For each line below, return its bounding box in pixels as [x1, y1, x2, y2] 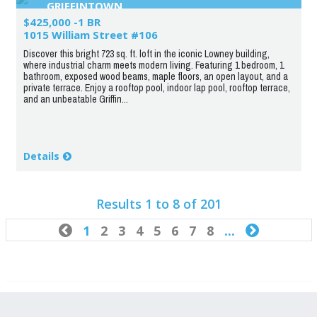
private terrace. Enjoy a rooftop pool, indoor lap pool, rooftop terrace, [23, 81, 290, 94]
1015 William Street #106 [23, 27, 158, 42]
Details [23, 149, 59, 163]
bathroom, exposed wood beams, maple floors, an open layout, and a [23, 69, 288, 83]
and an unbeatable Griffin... [23, 92, 128, 105]
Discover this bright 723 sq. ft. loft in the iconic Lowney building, [23, 47, 270, 60]
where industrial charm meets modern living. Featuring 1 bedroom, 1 [23, 58, 284, 71]
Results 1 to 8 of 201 [96, 195, 221, 212]
